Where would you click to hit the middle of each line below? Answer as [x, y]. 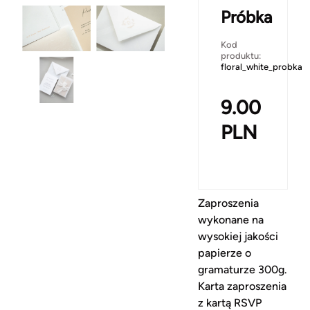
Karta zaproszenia [243, 286]
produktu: [241, 56]
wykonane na [231, 220]
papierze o [225, 253]
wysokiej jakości [238, 236]
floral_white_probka [262, 67]
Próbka [247, 17]
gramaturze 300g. [243, 270]
